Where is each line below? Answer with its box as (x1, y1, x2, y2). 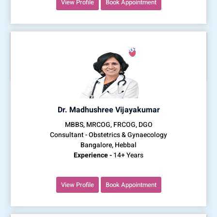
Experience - (74, 150, 112, 160)
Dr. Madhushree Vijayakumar (57, 104, 160, 116)
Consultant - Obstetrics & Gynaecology (50, 129, 167, 140)
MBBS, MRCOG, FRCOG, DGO (64, 119, 153, 130)
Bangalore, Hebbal (80, 139, 137, 150)
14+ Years (112, 150, 143, 160)
